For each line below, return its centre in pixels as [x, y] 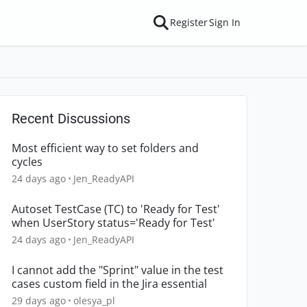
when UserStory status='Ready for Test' [113, 223]
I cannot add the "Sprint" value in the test [118, 270]
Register [189, 22]
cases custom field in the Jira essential [109, 284]
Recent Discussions [71, 119]
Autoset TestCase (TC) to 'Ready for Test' [116, 209]
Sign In [225, 22]
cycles [27, 162]
